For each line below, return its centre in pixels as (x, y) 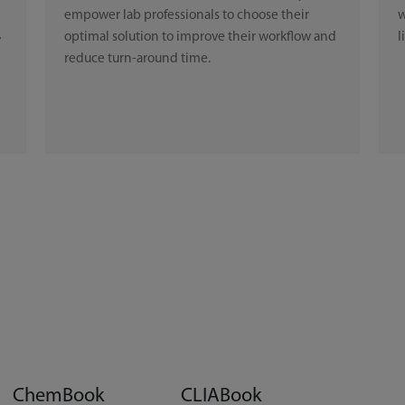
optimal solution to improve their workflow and (200, 38)
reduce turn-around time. (137, 59)
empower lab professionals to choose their (186, 16)
